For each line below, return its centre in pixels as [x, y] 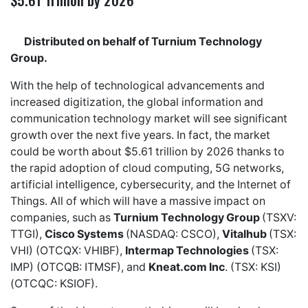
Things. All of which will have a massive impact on [138, 201]
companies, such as [62, 217]
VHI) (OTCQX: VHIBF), [68, 250]
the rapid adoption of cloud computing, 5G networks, [147, 168]
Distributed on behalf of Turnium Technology [143, 41]
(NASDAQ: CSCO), [174, 234]
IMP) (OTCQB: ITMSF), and [79, 267]
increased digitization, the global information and [137, 102]
